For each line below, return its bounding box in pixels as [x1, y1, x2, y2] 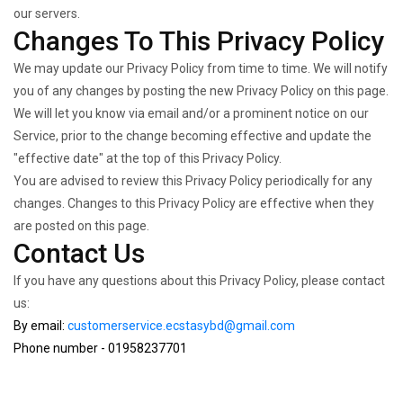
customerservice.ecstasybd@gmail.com [67, 318, 295, 333]
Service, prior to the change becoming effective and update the [13, 129, 372, 143]
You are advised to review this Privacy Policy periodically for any [13, 174, 372, 188]
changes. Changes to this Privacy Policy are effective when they [13, 196, 374, 210]
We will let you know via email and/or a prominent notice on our [13, 106, 369, 121]
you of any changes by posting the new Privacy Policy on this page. [13, 84, 389, 98]
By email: [13, 318, 67, 333]
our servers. [13, 6, 80, 21]
